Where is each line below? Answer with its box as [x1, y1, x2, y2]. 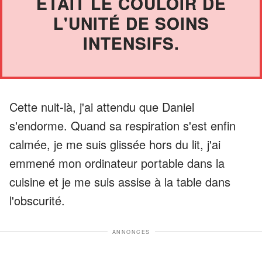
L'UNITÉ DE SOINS [53, 11, 209, 35]
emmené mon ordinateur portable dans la [9, 154, 225, 171]
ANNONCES [112, 227, 150, 236]
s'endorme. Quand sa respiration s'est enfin [9, 116, 236, 134]
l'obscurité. [9, 191, 65, 209]
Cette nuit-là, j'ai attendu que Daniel [9, 98, 194, 115]
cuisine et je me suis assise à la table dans [9, 173, 230, 190]
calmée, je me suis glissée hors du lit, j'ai [9, 135, 220, 153]
